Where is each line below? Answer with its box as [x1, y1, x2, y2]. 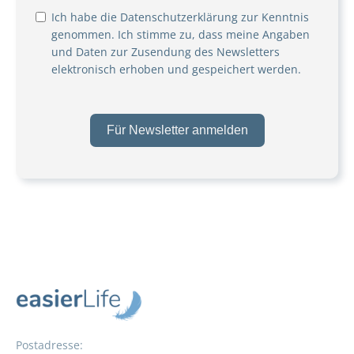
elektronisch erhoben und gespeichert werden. [51, 62, 301, 77]
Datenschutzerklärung [120, 9, 238, 25]
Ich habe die [51, 9, 120, 25]
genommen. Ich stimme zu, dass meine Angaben [51, 27, 310, 43]
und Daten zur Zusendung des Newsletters [51, 44, 280, 60]
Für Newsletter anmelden [106, 123, 248, 137]
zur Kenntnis [238, 9, 309, 25]
